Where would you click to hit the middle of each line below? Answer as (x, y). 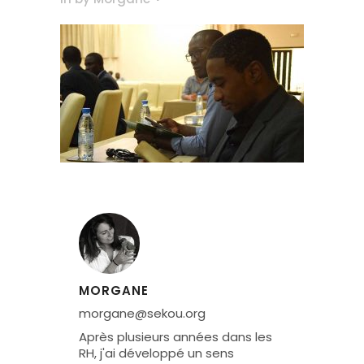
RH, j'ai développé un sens (156, 353)
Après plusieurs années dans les (175, 337)
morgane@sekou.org (142, 313)
